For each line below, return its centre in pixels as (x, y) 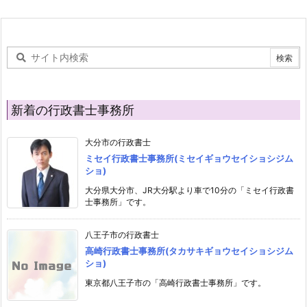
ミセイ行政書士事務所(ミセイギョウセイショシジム (189, 159)
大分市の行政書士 (118, 143)
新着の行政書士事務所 (73, 110)
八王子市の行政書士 (122, 235)
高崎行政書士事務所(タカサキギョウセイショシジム (189, 251)
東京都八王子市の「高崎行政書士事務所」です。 (175, 283)
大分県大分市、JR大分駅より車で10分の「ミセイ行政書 (189, 191)
